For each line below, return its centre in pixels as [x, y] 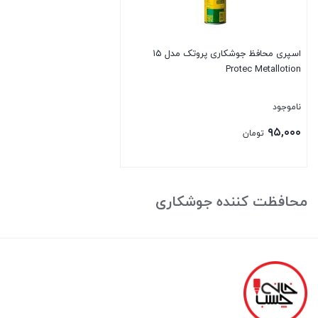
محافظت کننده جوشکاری [231, 202]
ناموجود [287, 107]
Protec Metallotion [263, 70]
